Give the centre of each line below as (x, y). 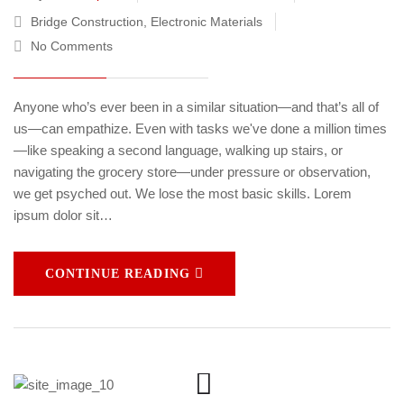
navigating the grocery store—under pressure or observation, (192, 172)
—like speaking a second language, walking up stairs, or (178, 151)
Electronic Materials (207, 22)
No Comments (72, 46)
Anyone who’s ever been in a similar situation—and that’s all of (196, 107)
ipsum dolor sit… (63, 216)
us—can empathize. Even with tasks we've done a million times (200, 129)
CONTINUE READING (118, 274)
